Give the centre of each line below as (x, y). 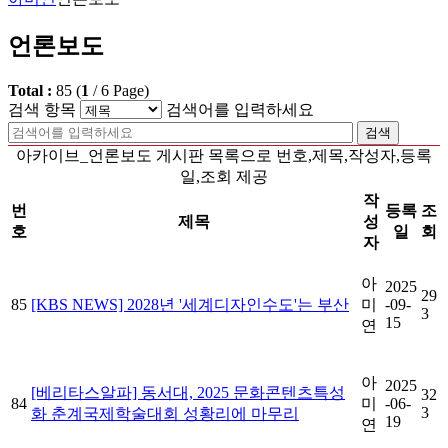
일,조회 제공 (224, 176)
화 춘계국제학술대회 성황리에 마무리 (165, 413)
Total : (32, 90)
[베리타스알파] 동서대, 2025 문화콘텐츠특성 (188, 392)
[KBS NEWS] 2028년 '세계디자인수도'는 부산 (190, 304)
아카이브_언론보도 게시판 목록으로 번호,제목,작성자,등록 (224, 155)
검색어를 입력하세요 (240, 109)
